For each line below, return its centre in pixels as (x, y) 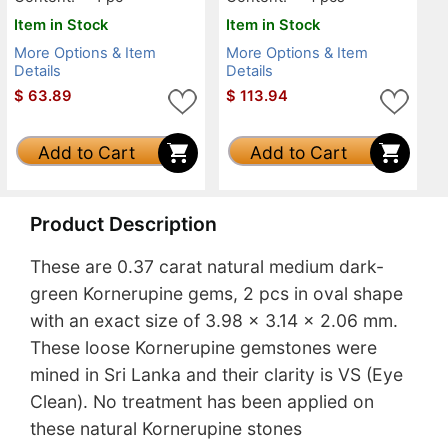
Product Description (123, 223)
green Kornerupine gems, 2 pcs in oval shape (216, 294)
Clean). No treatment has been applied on (202, 402)
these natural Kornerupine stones (166, 429)
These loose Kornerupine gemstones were (203, 348)
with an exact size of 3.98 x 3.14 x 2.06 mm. (214, 321)
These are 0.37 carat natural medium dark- (207, 267)
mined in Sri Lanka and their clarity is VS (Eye (216, 375)
